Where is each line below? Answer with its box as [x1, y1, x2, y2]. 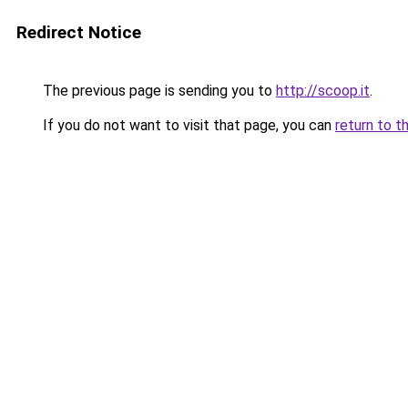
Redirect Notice [16, 22, 141, 43]
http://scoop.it [276, 82, 370, 99]
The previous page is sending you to [39, 82, 276, 99]
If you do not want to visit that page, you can [39, 117, 335, 134]
